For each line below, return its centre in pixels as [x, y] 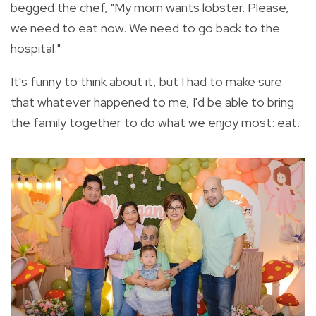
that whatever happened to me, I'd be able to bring [152, 102]
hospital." [36, 49]
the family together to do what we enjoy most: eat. [157, 123]
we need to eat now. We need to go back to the [145, 28]
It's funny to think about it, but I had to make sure [146, 82]
